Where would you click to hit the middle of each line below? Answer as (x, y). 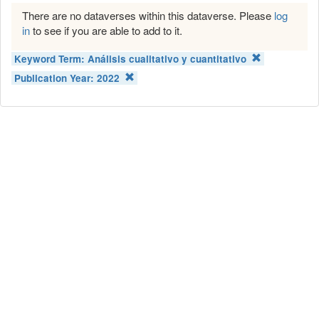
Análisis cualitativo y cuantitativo (167, 58)
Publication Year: (56, 78)
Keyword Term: (51, 58)
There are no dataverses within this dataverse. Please (148, 16)
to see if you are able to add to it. (106, 31)
